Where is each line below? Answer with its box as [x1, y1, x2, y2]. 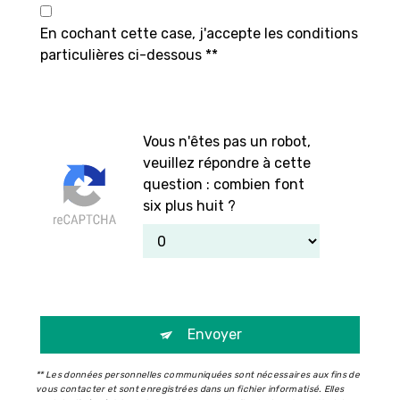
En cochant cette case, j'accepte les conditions [40, 25, 358, 43]
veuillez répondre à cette [143, 154, 311, 172]
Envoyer [187, 326, 242, 344]
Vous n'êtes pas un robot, [143, 133, 311, 151]
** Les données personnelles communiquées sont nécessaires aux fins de [36, 370, 361, 381]
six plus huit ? [143, 197, 236, 215]
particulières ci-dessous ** [40, 46, 218, 64]
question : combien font [143, 176, 304, 194]
